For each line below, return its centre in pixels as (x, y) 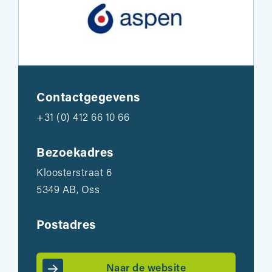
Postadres (66, 226)
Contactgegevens (88, 98)
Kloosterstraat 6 (74, 173)
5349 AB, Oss (68, 190)
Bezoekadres (75, 154)
